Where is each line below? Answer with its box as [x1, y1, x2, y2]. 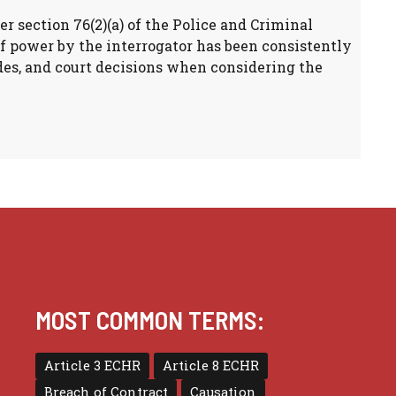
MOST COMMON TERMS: [35, 303, 264, 335]
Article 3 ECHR [44, 356, 141, 374]
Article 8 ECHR [163, 356, 259, 374]
